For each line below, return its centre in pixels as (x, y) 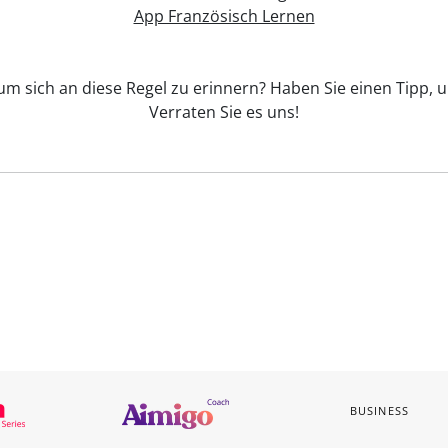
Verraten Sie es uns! (224, 112)
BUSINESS (379, 410)
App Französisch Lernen (224, 16)
